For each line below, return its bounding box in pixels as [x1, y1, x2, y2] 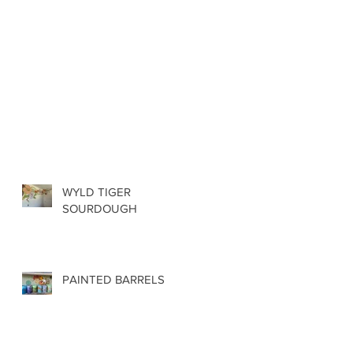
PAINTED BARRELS [62, 272, 165, 286]
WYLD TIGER [62, 184, 131, 199]
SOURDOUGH [62, 201, 137, 215]
